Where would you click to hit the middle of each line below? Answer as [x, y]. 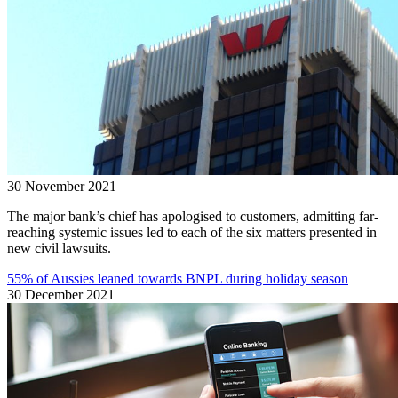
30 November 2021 [62, 186]
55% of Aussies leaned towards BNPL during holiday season [178, 278]
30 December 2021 [61, 294]
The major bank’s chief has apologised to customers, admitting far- [193, 216]
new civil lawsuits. [59, 248]
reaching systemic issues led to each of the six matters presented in [192, 232]
